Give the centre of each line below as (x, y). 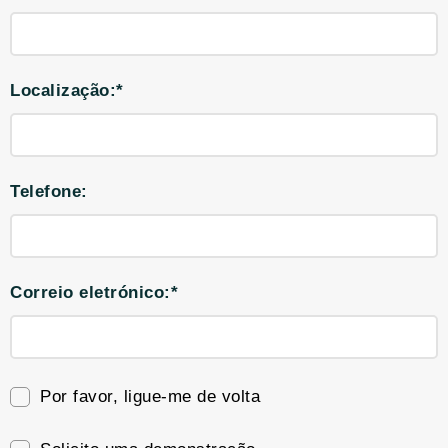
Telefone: (49, 191)
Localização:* (67, 90)
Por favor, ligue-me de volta (150, 396)
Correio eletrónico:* (94, 292)
